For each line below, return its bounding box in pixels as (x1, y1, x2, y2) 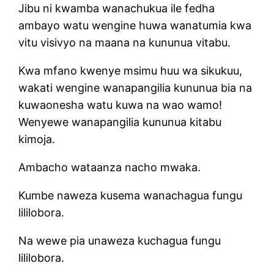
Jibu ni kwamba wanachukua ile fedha (18, 1, 215, 15)
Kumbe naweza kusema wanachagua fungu (18, 188, 243, 202)
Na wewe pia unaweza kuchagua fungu (18, 234, 221, 247)
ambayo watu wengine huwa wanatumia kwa (18, 18, 252, 32)
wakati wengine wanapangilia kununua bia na (18, 81, 253, 94)
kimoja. (18, 132, 59, 146)
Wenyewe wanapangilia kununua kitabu (18, 115, 222, 128)
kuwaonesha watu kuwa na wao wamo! (18, 98, 223, 111)
